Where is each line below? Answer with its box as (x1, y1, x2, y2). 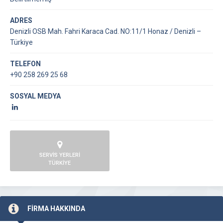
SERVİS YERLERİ (39, 152, 80, 158)
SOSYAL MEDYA (10, 92, 61, 100)
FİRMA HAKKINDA (27, 205, 85, 213)
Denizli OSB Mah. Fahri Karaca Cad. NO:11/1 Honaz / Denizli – (10, 27, 201, 35)
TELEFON (10, 60, 41, 68)
